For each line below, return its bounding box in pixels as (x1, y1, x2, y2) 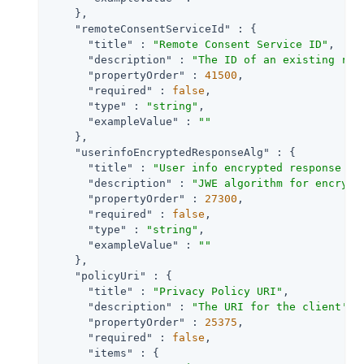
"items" (88, 346, 133, 359)
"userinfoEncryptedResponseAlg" (75, 145, 270, 158)
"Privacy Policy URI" (153, 284, 283, 297)
